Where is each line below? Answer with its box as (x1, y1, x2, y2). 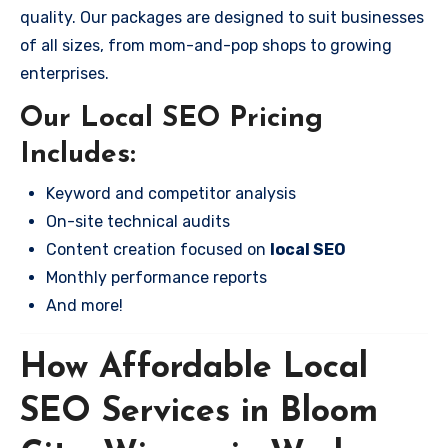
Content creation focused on (46, 239, 270, 259)
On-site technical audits (46, 211, 230, 231)
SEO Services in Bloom (20, 394, 378, 430)
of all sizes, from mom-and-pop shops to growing (20, 36, 392, 55)
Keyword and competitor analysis (46, 183, 296, 203)
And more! (46, 295, 123, 315)
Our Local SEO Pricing (20, 105, 323, 133)
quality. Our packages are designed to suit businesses (20, 8, 424, 27)
